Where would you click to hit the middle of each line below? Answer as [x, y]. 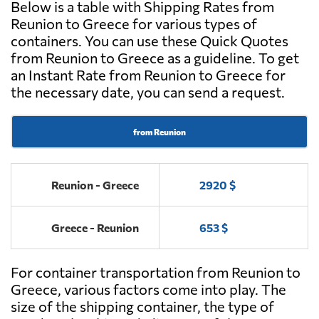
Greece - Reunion [95, 228]
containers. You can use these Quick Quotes [150, 41]
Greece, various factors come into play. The [148, 289]
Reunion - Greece [95, 185]
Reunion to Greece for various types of [134, 24]
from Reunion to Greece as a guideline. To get [155, 58]
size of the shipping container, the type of [142, 307]
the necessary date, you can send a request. [148, 92]
